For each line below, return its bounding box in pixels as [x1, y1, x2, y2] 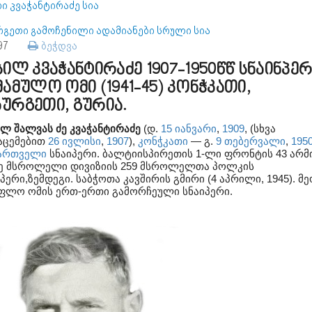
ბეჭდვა [38, 39, 77, 52]
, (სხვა [244, 123, 276, 134]
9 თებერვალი [215, 135, 286, 147]
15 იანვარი [160, 123, 217, 134]
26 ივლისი [47, 135, 101, 147]
